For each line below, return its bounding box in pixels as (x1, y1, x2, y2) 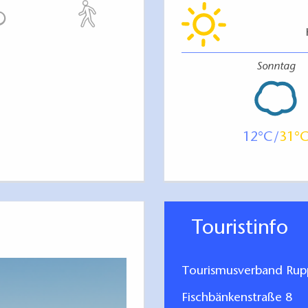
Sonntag (256, 61, 296, 73)
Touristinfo (202, 218, 288, 239)
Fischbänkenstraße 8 (181, 291, 292, 305)
